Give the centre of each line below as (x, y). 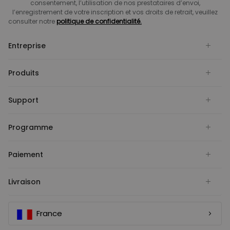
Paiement (26, 155)
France (49, 214)
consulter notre (32, 22)
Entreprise (27, 46)
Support (23, 100)
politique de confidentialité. (99, 22)
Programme (31, 128)
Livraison (24, 182)
